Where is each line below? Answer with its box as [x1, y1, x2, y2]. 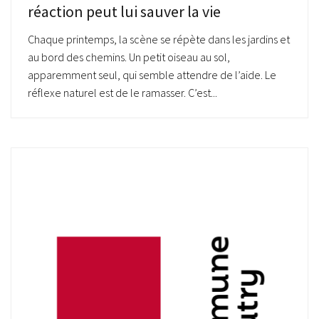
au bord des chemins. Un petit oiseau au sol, [28, 49, 230, 64]
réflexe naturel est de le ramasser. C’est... [28, 85, 217, 100]
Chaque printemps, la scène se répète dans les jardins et [28, 31, 290, 46]
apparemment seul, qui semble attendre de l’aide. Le [28, 67, 276, 82]
